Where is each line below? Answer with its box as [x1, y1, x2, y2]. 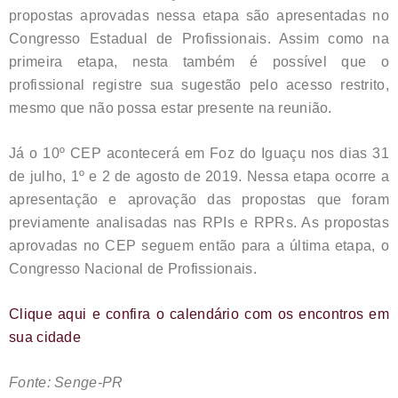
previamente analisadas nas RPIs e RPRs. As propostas [9, 215, 389, 231]
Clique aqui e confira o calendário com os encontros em [9, 306, 389, 322]
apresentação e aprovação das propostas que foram [9, 192, 389, 208]
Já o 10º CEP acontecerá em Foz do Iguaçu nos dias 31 [9, 146, 389, 162]
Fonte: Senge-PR [9, 375, 123, 391]
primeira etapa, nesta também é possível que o [9, 54, 389, 70]
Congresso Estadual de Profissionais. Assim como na [9, 31, 389, 47]
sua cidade [9, 330, 81, 346]
